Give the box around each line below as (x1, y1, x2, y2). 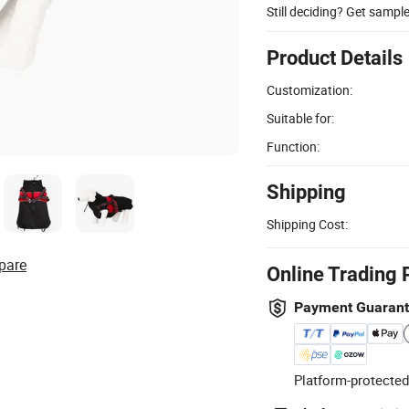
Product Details (267, 46, 403, 69)
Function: (267, 137, 320, 155)
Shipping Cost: (267, 215, 348, 233)
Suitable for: (267, 109, 334, 127)
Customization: (267, 80, 352, 99)
